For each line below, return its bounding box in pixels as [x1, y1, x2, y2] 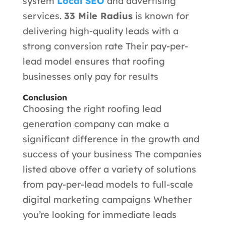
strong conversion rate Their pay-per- [22, 40, 188, 52]
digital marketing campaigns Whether [22, 194, 192, 206]
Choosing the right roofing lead [22, 103, 161, 115]
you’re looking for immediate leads [22, 209, 177, 221]
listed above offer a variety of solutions [22, 163, 196, 176]
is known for [132, 10, 189, 22]
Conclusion [22, 92, 67, 103]
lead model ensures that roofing [22, 55, 165, 68]
